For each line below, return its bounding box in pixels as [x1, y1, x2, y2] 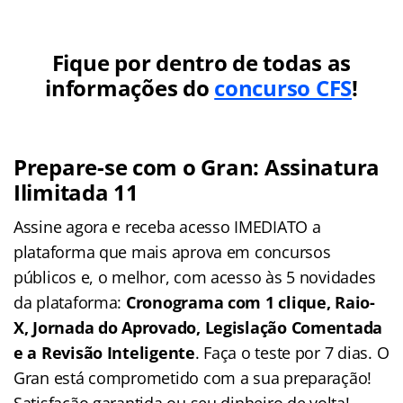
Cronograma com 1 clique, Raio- [125, 291, 375, 313]
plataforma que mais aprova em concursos [13, 240, 331, 263]
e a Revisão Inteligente [13, 341, 195, 363]
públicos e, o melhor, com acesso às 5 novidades [13, 265, 376, 288]
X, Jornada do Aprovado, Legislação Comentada [13, 316, 383, 338]
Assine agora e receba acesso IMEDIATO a [13, 215, 321, 237]
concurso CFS [214, 72, 352, 103]
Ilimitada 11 [13, 176, 139, 207]
